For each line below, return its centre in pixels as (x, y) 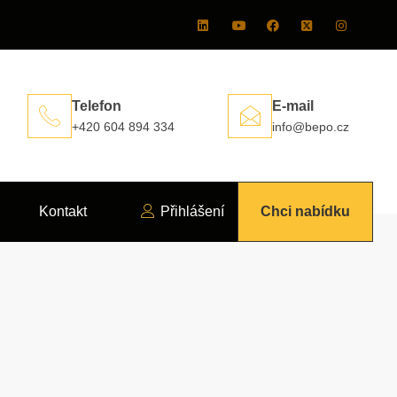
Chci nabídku (305, 212)
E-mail (293, 105)
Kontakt (63, 212)
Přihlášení (192, 212)
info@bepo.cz (311, 126)
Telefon (97, 105)
